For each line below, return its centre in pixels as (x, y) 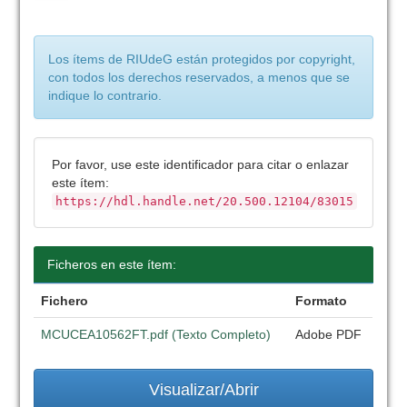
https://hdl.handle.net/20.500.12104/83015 (205, 201)
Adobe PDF (329, 334)
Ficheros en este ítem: (112, 264)
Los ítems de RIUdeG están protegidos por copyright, (202, 59)
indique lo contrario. (105, 95)
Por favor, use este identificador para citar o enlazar (201, 164)
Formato (322, 301)
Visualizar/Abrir (203, 390)
